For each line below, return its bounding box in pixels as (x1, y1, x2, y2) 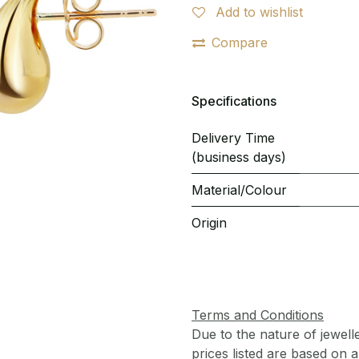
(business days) (192, 149, 286, 165)
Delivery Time (192, 130, 275, 146)
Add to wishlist (216, 4, 303, 20)
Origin (192, 215, 227, 231)
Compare (212, 34, 268, 50)
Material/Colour (192, 182, 287, 198)
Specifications (192, 92, 276, 109)
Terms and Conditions (192, 307, 324, 324)
